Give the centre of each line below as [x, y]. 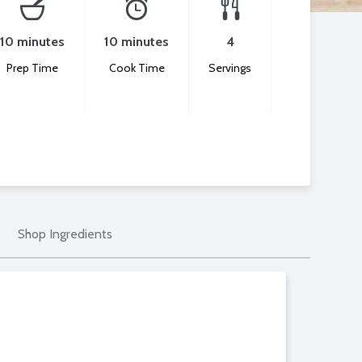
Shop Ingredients [65, 234]
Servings [230, 68]
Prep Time [32, 68]
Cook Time [137, 68]
